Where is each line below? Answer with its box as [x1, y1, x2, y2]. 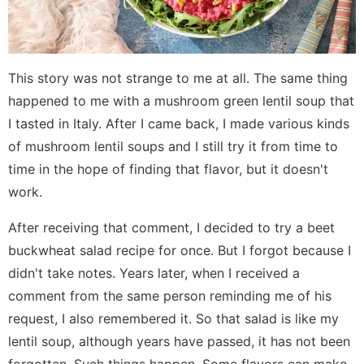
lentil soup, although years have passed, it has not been [8, 333, 350, 350]
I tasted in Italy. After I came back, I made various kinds [8, 115, 349, 132]
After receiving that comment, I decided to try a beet [8, 219, 335, 236]
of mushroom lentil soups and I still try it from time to [8, 138, 338, 155]
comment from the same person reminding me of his [8, 288, 331, 305]
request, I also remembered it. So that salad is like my [8, 310, 339, 327]
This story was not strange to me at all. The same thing [8, 70, 348, 87]
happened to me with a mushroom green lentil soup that [8, 93, 354, 110]
